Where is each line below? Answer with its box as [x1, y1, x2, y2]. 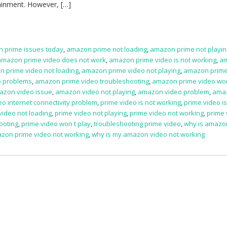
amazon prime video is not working [109, 55, 217, 65]
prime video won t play [21, 119, 91, 129]
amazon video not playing [55, 87, 135, 97]
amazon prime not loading [66, 45, 147, 54]
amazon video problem [138, 87, 210, 97]
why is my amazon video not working [92, 130, 205, 139]
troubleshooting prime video [94, 119, 181, 129]
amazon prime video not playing [82, 66, 181, 75]
